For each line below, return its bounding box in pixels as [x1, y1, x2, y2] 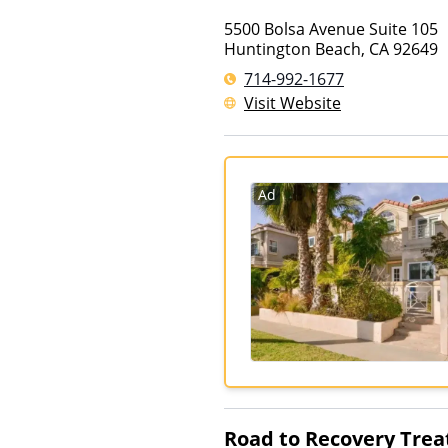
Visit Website [244, 92, 341, 114]
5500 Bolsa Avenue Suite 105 [224, 18, 438, 40]
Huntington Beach [224, 38, 361, 60]
